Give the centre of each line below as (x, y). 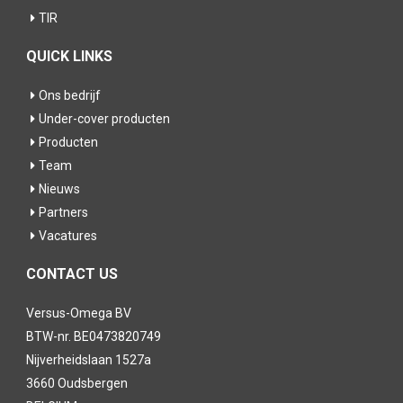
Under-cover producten (104, 118)
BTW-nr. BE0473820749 (94, 336)
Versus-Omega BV (79, 313)
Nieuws (59, 188)
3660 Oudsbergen (78, 383)
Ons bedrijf (70, 95)
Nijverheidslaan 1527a (89, 359)
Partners (63, 212)
